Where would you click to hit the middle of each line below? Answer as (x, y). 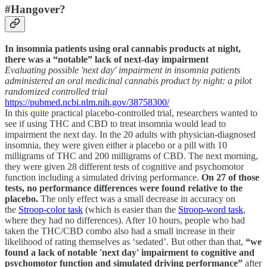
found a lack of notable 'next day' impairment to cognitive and (130, 252)
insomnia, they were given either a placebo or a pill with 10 (116, 145)
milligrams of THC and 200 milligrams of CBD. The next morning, (131, 156)
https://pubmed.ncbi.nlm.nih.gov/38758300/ (87, 102)
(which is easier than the (131, 209)
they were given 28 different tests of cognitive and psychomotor (124, 166)
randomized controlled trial (56, 91)
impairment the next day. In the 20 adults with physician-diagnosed (130, 134)
